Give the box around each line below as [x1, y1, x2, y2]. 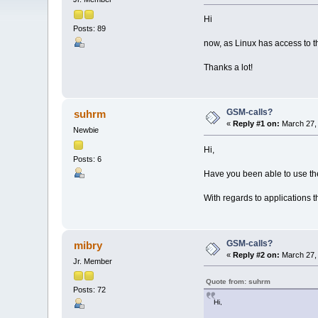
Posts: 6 [73, 154, 102, 163]
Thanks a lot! [203, 62, 253, 73]
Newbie [73, 126, 99, 135]
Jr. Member [73, 256, 113, 265]
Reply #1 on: [233, 119, 280, 128]
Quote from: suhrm [205, 277, 270, 285]
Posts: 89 [73, 23, 106, 33]
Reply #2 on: [233, 250, 280, 259]
